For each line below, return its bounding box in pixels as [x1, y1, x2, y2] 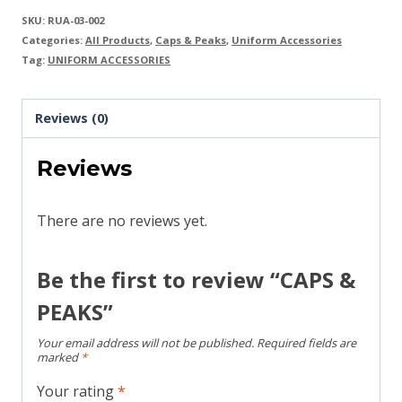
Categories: [22, 32, 85, 47]
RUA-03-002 [48, 13, 104, 27]
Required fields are [257, 335, 356, 352]
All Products [85, 32, 150, 47]
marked [37, 349, 81, 366]
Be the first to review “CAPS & [37, 265, 355, 295]
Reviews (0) [35, 109, 109, 127]
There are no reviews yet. [37, 211, 207, 232]
